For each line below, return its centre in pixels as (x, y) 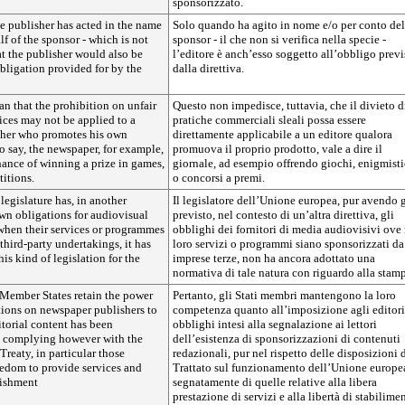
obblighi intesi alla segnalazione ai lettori (275, 324)
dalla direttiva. (208, 68)
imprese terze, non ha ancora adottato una (274, 258)
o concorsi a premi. (219, 178)
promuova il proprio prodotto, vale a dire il (278, 149)
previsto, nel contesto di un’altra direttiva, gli (283, 215)
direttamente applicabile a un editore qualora (283, 134)
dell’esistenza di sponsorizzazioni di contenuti (287, 339)
